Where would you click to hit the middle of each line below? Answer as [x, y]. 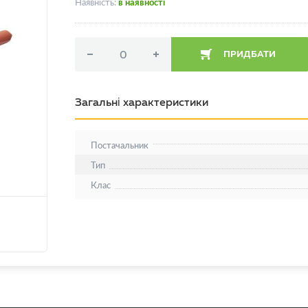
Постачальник [120, 145]
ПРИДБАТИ [250, 54]
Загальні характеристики [142, 102]
